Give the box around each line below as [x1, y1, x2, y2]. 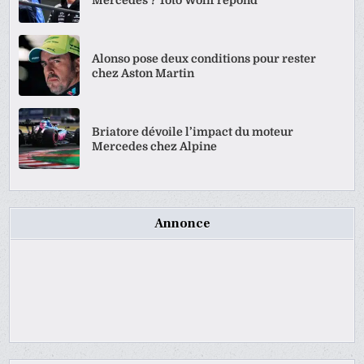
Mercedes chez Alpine [92, 139, 218, 153]
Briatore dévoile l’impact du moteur [92, 124, 294, 138]
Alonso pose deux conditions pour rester [92, 51, 317, 65]
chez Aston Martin [92, 66, 195, 80]
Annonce [154, 215, 210, 232]
